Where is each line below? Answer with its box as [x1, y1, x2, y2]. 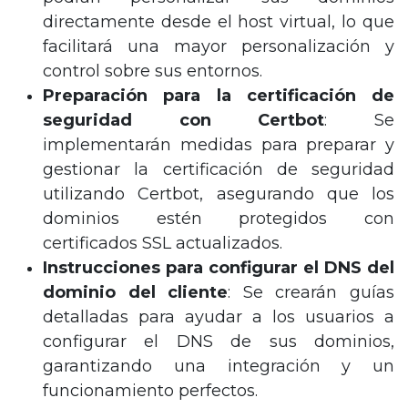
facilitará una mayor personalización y [43, 36, 394, 57]
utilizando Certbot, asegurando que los [43, 184, 394, 205]
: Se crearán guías [228, 282, 395, 303]
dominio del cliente [43, 282, 229, 303]
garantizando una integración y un [43, 356, 394, 377]
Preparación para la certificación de [43, 86, 394, 107]
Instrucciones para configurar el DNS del [43, 258, 394, 279]
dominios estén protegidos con [43, 209, 394, 229]
